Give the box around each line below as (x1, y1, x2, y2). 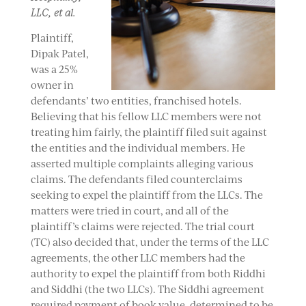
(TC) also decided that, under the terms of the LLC (30, 236, 269, 249)
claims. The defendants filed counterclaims (30, 173, 242, 186)
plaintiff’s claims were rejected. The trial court (30, 220, 255, 233)
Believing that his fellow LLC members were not (30, 110, 262, 123)
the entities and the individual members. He (30, 141, 245, 154)
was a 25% (30, 63, 78, 76)
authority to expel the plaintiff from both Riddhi (30, 267, 266, 280)
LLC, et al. (30, 6, 75, 18)
